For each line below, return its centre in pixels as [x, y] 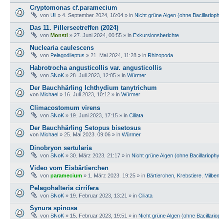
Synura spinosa [54, 208]
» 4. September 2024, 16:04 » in [95, 15]
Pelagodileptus [67, 55]
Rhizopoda [160, 55]
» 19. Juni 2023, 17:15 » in [97, 115]
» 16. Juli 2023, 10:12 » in [90, 94]
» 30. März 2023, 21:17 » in [98, 155]
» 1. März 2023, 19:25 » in [114, 175]
